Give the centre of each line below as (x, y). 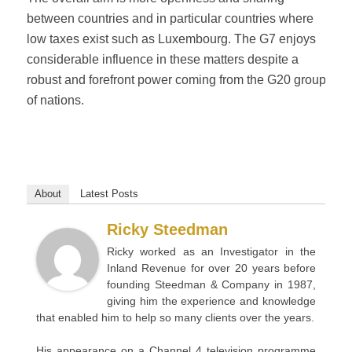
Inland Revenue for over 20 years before (211, 268)
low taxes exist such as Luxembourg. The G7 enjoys (171, 39)
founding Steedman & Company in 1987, (211, 285)
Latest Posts (109, 194)
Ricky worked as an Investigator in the (211, 252)
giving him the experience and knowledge (211, 301)
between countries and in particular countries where (170, 19)
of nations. (55, 101)
